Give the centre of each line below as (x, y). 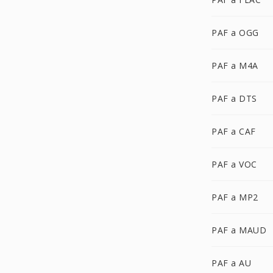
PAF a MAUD (239, 230)
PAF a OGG (235, 33)
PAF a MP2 (235, 197)
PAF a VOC (234, 164)
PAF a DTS (234, 98)
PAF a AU (231, 263)
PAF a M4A (235, 66)
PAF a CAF (234, 131)
